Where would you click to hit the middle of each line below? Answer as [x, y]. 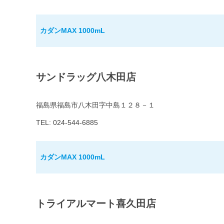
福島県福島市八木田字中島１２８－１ [95, 105]
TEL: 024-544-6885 [67, 123]
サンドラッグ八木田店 [86, 77]
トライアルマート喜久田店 [96, 204]
